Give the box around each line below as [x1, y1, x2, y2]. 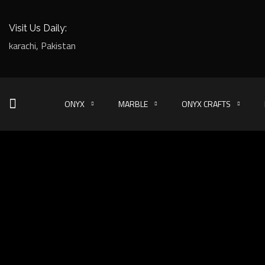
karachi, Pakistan [9, 38, 76, 53]
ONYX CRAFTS [182, 98, 231, 110]
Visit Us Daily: [9, 22, 67, 34]
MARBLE [118, 98, 148, 110]
